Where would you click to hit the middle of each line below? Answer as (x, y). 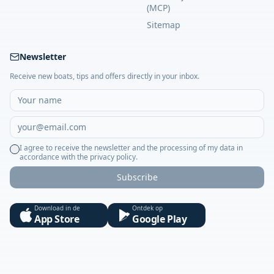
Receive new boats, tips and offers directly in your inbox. (105, 76)
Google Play (160, 219)
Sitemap (164, 24)
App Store (57, 219)
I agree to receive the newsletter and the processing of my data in (131, 147)
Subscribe (137, 177)
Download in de (57, 208)
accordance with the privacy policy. (79, 157)
